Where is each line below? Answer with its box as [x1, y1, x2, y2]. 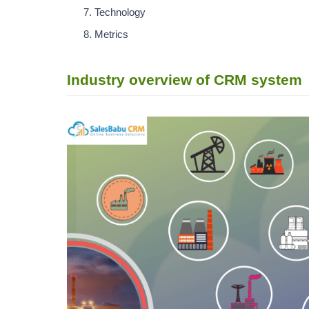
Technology [94, 7, 148, 18]
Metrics [94, 29, 131, 40]
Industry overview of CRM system [67, 72, 302, 88]
